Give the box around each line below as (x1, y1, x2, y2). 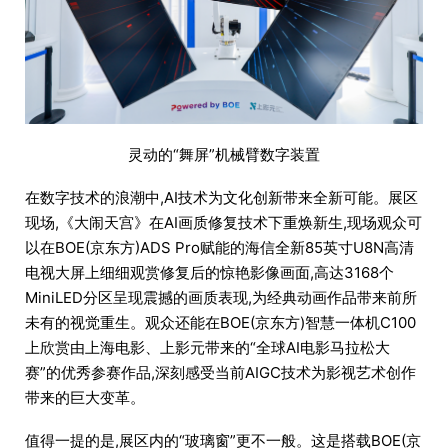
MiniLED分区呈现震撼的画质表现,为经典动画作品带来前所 (25, 288, 417, 308)
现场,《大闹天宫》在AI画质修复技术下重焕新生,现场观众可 (25, 213, 422, 233)
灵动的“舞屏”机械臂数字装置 (128, 145, 320, 165)
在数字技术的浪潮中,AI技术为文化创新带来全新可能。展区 (25, 188, 418, 208)
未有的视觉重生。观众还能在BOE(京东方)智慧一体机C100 (25, 313, 416, 333)
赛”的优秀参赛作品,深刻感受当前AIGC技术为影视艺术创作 (25, 363, 416, 383)
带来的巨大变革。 (25, 388, 145, 408)
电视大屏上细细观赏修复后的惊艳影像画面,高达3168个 (25, 263, 394, 283)
